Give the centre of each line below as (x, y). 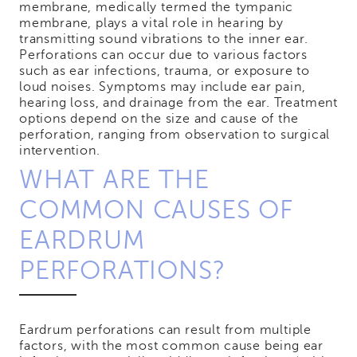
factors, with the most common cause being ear (171, 346)
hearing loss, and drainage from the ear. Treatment (178, 103)
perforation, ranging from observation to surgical (175, 135)
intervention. (60, 151)
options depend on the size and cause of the (159, 119)
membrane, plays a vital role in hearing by (151, 24)
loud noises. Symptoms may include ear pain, (163, 87)
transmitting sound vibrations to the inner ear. (164, 39)
